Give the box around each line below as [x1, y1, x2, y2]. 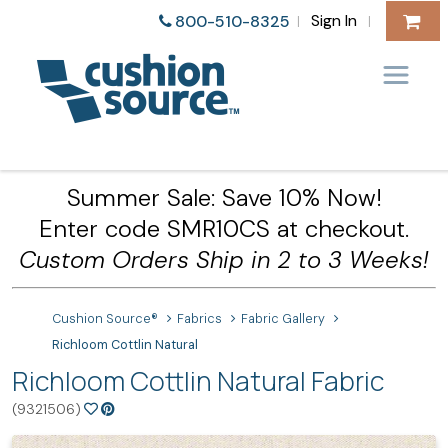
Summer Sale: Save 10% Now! [66, 182, 382, 213]
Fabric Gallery [241, 311, 326, 327]
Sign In [310, 9, 357, 31]
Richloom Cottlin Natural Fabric [12, 363, 384, 399]
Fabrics [177, 311, 223, 327]
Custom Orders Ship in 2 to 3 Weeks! [19, 244, 429, 275]
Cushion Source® [52, 311, 158, 327]
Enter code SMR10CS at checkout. [39, 213, 409, 244]
